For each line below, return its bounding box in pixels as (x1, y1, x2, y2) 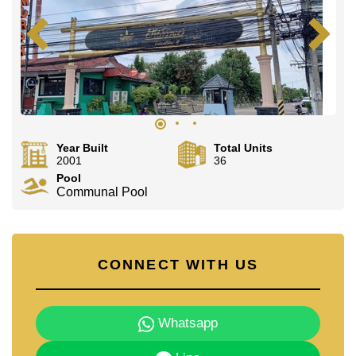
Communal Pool (56, 185, 148, 199)
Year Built (56, 141, 108, 155)
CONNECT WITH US (97, 257, 259, 273)
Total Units (214, 141, 273, 155)
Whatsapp (153, 315, 218, 331)
